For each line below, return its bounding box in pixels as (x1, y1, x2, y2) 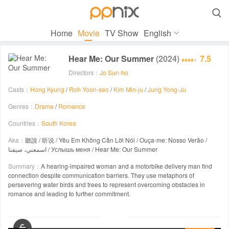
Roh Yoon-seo (69, 85, 109, 94)
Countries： (8, 119, 41, 127)
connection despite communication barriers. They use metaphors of (8, 171, 194, 179)
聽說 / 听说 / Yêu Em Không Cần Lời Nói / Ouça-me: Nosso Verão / (25, 135, 207, 144)
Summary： (8, 162, 41, 170)
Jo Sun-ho (100, 68, 128, 77)
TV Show (104, 27, 139, 39)
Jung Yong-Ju (148, 85, 186, 94)
